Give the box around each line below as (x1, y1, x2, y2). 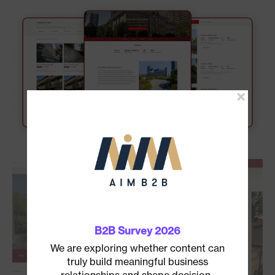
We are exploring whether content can (50, 241, 225, 254)
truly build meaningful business (67, 255, 208, 268)
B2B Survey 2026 (95, 224, 180, 237)
